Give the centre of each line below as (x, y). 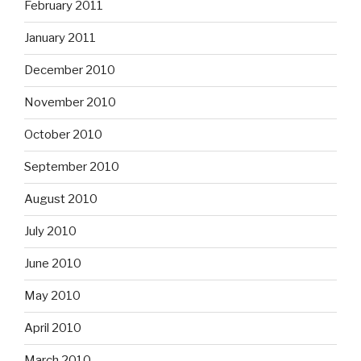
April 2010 (53, 328)
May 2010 (52, 296)
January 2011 (60, 38)
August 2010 (61, 199)
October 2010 (63, 135)
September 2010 (72, 167)
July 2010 (50, 232)
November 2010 (70, 103)
